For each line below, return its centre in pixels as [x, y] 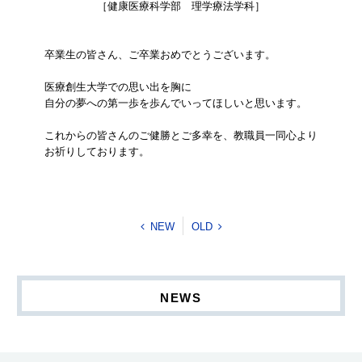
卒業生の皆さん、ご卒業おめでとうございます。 [160, 55]
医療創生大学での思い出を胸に [118, 87]
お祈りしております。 [97, 152]
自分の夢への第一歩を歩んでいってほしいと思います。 [175, 103]
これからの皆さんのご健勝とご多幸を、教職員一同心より [181, 136]
